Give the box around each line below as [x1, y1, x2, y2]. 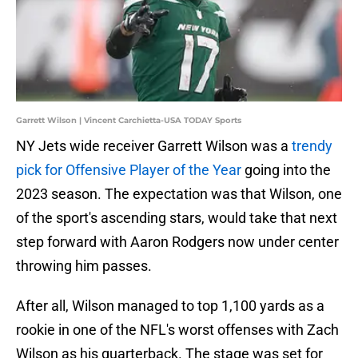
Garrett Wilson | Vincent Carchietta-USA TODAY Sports [16, 115, 241, 126]
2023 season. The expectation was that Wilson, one [16, 185, 342, 203]
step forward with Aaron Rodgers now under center [16, 233, 339, 251]
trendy [292, 137, 332, 155]
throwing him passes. [16, 257, 152, 275]
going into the [241, 161, 331, 179]
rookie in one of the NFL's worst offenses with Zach [16, 321, 339, 339]
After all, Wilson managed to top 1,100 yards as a [16, 297, 324, 315]
